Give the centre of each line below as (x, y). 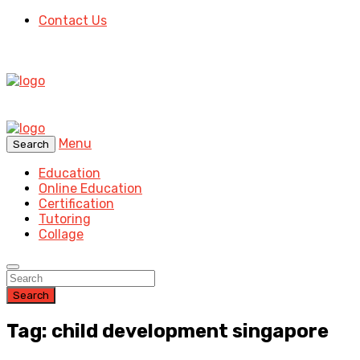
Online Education (90, 188)
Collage (61, 234)
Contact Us (73, 20)
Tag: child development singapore (168, 331)
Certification (76, 204)
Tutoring (65, 219)
